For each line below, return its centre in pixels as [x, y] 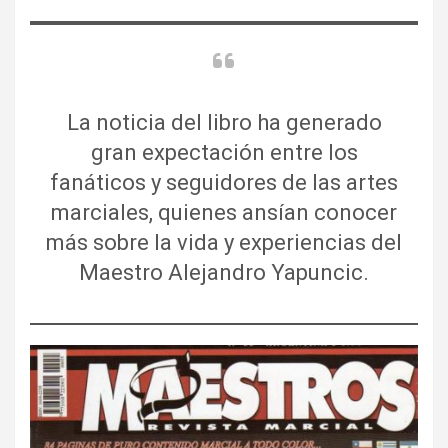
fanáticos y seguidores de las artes [224, 182]
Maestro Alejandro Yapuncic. [224, 272]
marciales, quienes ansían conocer [224, 212]
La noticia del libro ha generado [224, 122]
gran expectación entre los [224, 152]
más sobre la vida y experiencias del [224, 242]
